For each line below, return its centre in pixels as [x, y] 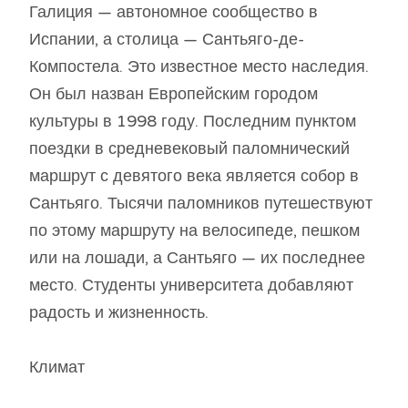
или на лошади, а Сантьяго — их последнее [197, 258]
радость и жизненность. [119, 313]
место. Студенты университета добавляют [191, 286]
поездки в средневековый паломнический [189, 149]
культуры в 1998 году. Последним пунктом [193, 122]
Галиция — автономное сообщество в [173, 12]
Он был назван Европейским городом [173, 94]
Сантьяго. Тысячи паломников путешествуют [201, 204]
